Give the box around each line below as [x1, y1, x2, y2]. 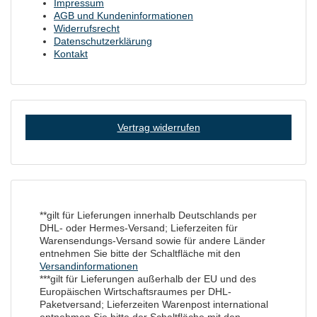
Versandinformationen [40, 260, 138, 272]
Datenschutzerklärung [54, 35, 152, 47]
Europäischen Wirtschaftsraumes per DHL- [40, 286, 231, 298]
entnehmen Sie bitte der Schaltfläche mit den [40, 248, 241, 260]
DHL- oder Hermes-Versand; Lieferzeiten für [40, 222, 238, 234]
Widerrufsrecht [54, 23, 120, 35]
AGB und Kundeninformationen [54, 10, 193, 22]
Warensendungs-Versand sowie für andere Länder [40, 235, 265, 247]
